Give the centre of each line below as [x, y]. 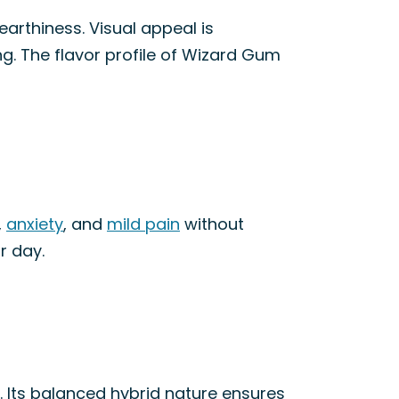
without [212, 224]
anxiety [35, 224]
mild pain [143, 224]
